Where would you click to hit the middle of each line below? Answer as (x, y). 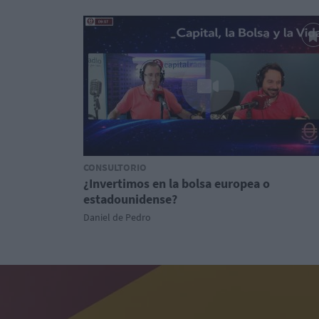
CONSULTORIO (115, 167)
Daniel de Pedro (117, 217)
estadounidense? (130, 199)
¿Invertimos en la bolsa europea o (177, 183)
